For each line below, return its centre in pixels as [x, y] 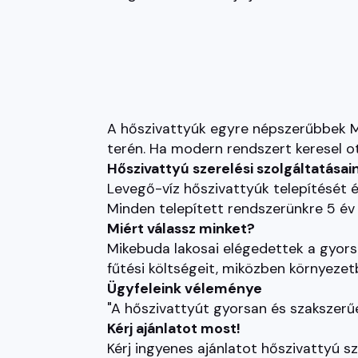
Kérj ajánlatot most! [174, 328]
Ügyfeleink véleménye [185, 288]
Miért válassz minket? [181, 229]
